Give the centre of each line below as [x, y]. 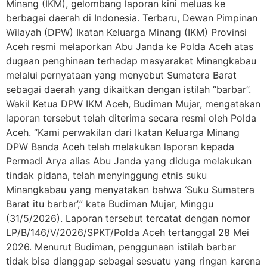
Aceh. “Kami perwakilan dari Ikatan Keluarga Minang [123, 132]
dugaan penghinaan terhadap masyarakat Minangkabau [131, 61]
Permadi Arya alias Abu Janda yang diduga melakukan [129, 161]
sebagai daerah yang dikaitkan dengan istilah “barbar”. [128, 89]
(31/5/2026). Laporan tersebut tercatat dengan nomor [128, 218]
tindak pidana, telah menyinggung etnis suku [106, 175]
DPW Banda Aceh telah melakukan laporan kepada [120, 147]
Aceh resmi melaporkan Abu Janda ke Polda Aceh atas [130, 46]
